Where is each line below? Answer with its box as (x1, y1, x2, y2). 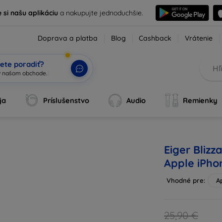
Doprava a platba (38, 34, 98, 43)
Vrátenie (185, 34, 213, 43)
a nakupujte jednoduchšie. (57, 8, 143, 17)
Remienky (182, 96, 218, 105)
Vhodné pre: (166, 176, 205, 184)
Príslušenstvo (43, 96, 90, 105)
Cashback (139, 34, 172, 43)
